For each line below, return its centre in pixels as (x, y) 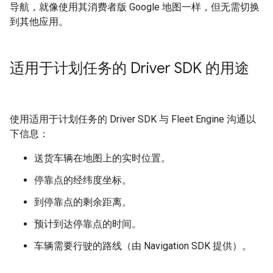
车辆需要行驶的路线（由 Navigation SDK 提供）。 (143, 246)
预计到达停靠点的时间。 (88, 224)
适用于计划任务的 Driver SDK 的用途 (129, 68)
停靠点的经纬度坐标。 (83, 180)
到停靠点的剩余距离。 (83, 202)
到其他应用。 (39, 21)
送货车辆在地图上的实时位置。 (102, 158)
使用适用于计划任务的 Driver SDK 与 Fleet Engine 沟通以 (133, 119)
